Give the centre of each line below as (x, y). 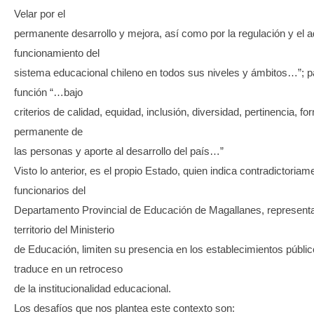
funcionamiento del (57, 53)
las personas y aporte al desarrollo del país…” (119, 151)
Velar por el (40, 14)
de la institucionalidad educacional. (93, 289)
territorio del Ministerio (64, 230)
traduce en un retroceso (68, 269)
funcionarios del (50, 191)
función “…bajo (48, 93)
